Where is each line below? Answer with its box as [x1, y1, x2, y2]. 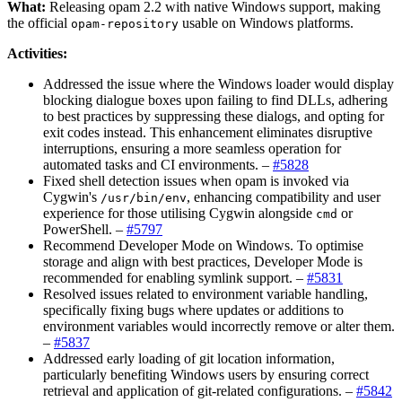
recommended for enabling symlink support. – [43, 269, 307, 285]
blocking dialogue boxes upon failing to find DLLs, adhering [43, 92, 388, 108]
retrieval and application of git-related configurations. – [43, 382, 356, 398]
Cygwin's [43, 188, 100, 205]
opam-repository [71, 16, 179, 31]
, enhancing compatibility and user [187, 188, 380, 205]
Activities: [7, 45, 67, 61]
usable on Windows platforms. [179, 14, 354, 31]
